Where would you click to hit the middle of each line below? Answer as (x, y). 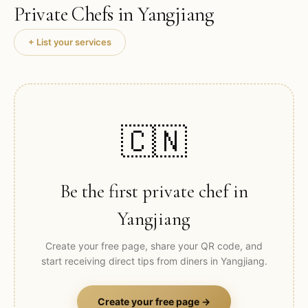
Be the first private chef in (154, 191)
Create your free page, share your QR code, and (154, 245)
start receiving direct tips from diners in (131, 261)
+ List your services (70, 42)
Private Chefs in (76, 14)
